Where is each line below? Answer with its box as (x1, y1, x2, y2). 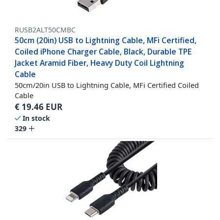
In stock (23, 113, 50, 123)
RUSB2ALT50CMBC (15, 25, 76, 35)
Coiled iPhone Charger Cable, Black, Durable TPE (15, 46, 192, 57)
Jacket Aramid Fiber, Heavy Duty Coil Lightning (15, 57, 184, 69)
